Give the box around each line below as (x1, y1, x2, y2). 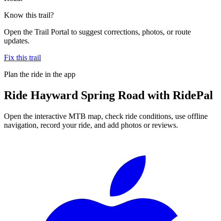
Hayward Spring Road (31, 88, 145, 102)
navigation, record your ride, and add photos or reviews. (4, 120, 178, 129)
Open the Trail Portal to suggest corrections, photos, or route (4, 27, 191, 36)
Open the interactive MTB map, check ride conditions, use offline (4, 111, 208, 120)
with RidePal (145, 88, 213, 102)
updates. (4, 36, 30, 45)
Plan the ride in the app (4, 70, 75, 78)
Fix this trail (4, 53, 41, 62)
